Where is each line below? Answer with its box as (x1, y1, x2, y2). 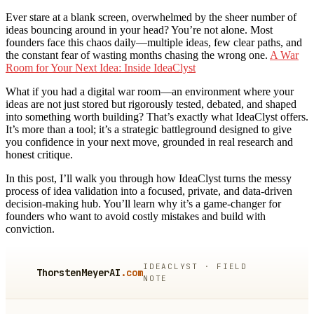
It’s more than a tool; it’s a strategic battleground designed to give (6, 123, 292, 136)
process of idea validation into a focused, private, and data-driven (6, 185, 292, 198)
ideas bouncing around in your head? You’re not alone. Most (6, 24, 273, 36)
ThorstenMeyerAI (36, 266, 121, 279)
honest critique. (6, 149, 73, 161)
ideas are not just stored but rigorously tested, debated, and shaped (6, 98, 296, 111)
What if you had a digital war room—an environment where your (6, 86, 294, 98)
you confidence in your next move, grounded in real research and (6, 136, 293, 149)
